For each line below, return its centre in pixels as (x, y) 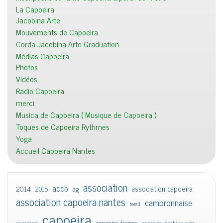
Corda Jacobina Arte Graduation (67, 44)
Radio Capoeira (40, 90)
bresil (135, 204)
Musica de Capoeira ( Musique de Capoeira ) (86, 114)
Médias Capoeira (43, 56)
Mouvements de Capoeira (57, 32)
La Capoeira (35, 9)
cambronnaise (168, 202)
